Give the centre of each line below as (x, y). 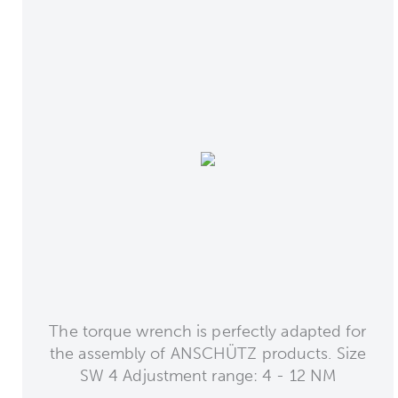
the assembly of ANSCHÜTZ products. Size (208, 353)
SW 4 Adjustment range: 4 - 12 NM (208, 375)
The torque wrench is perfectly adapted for (208, 331)
